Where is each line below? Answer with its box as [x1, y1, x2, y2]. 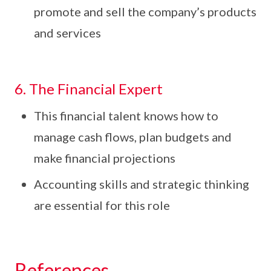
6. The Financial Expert [15, 80, 163, 97]
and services [34, 25, 101, 40]
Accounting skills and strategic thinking [34, 177, 249, 191]
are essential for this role [34, 198, 170, 212]
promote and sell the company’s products [34, 4, 256, 19]
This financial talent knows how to [34, 108, 218, 123]
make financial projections [34, 151, 175, 165]
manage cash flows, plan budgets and [34, 129, 232, 144]
